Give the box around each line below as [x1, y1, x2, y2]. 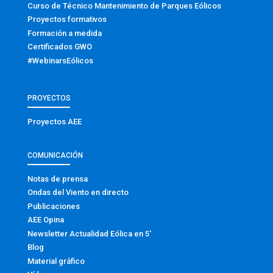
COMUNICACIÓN [27, 151, 83, 160]
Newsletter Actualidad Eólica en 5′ [27, 229, 151, 238]
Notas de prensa [27, 174, 88, 183]
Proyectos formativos [27, 15, 107, 24]
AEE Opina [27, 215, 64, 225]
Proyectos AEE [27, 117, 82, 127]
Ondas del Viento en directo [27, 188, 129, 197]
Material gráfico [27, 256, 85, 266]
